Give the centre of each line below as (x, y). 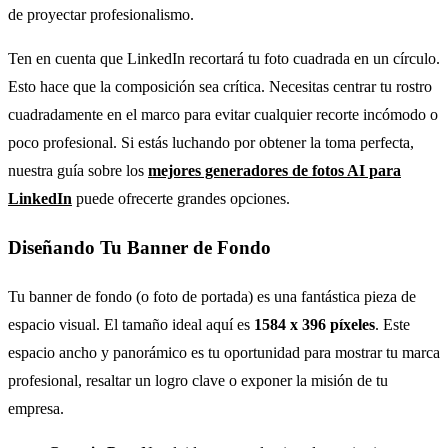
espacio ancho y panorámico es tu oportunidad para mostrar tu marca (224, 352)
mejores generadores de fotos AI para (274, 171)
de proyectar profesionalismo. (101, 15)
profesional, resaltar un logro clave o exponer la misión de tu (198, 380)
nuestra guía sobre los (78, 171)
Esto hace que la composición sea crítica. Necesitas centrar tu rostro (220, 87)
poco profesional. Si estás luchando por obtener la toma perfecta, (211, 143)
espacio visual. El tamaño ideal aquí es (131, 324)
